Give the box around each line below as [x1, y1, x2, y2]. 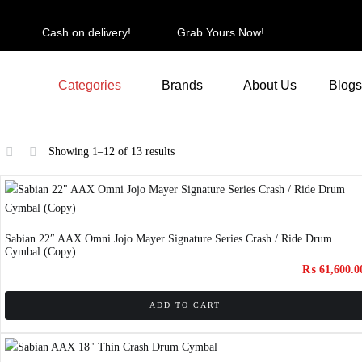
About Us [243, 78, 297, 92]
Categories [58, 78, 121, 92]
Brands [162, 78, 203, 92]
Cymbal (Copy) [5, 246, 76, 259]
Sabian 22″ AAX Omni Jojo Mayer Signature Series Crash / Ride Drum [5, 233, 332, 246]
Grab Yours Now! [177, 26, 265, 39]
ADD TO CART [149, 301, 221, 310]
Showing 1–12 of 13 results [48, 145, 175, 158]
